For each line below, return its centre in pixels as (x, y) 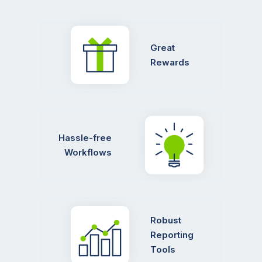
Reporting (172, 235)
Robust (166, 220)
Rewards (170, 62)
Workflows (88, 152)
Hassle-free (85, 137)
